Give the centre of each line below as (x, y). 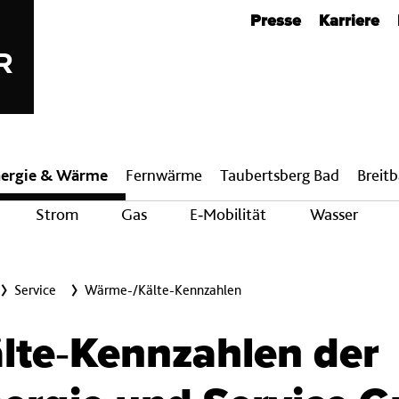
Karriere (350, 21)
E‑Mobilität (228, 214)
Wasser (334, 214)
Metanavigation (100, 11)
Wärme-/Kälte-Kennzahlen (163, 290)
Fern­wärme (164, 175)
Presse (276, 21)
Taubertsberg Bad (280, 175)
